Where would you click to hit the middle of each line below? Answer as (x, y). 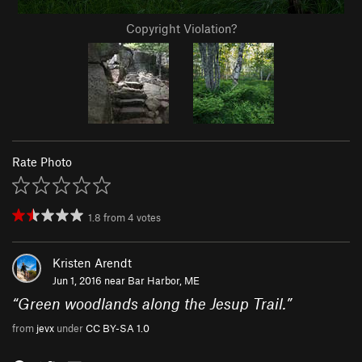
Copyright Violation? (181, 29)
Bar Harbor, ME (164, 281)
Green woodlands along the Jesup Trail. (152, 304)
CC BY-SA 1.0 (118, 328)
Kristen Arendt (92, 263)
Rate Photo (42, 162)
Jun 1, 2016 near (90, 281)
